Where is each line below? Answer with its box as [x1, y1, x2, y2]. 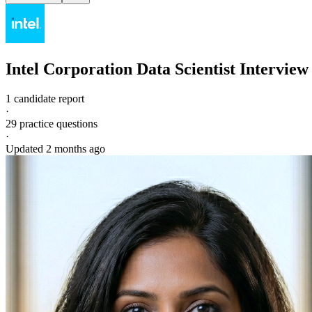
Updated [6, 142, 46, 155]
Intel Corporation [6, 59, 132, 78]
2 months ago [46, 142, 105, 155]
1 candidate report [6, 92, 84, 104]
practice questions [17, 117, 97, 130]
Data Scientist [136, 59, 235, 78]
